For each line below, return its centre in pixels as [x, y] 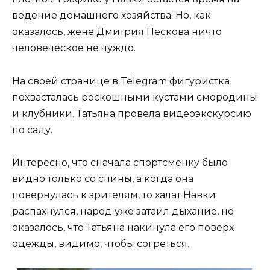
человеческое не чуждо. [74, 48]
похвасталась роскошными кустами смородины [135, 97]
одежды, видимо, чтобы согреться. [101, 243]
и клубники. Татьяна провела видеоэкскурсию [132, 113]
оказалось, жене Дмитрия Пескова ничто [117, 32]
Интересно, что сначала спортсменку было [120, 162]
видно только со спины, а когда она [103, 178]
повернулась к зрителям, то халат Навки [114, 195]
